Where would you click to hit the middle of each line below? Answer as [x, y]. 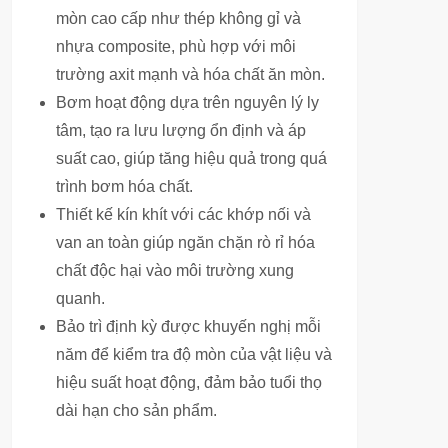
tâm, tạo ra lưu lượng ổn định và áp [181, 130]
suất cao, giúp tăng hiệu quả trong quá [191, 158]
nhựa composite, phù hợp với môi [176, 46]
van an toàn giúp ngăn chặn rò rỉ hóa [185, 242]
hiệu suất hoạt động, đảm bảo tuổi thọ [189, 382]
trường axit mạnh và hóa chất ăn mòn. [190, 74]
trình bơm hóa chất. [124, 186]
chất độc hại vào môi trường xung [175, 270]
